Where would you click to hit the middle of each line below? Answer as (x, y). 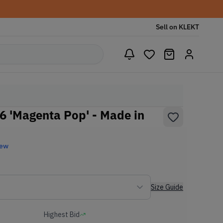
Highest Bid (62, 215)
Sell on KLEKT (177, 27)
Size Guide (167, 187)
